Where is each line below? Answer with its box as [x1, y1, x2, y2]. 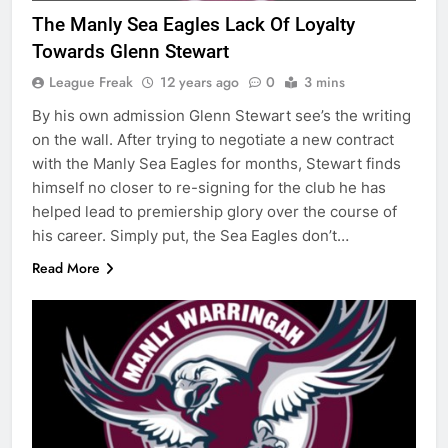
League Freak [49, 71, 133, 92]
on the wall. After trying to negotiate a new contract [32, 129, 394, 149]
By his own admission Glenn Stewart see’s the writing [32, 105, 411, 125]
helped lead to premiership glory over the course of [32, 201, 397, 221]
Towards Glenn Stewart [32, 39, 229, 63]
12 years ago [160, 71, 239, 92]
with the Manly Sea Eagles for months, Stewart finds [32, 153, 401, 173]
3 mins [304, 71, 345, 92]
